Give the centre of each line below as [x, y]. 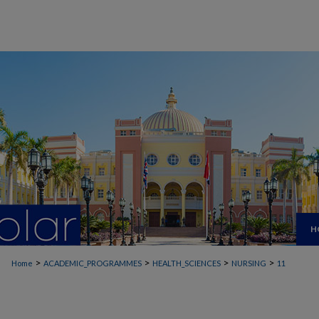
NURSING [249, 263]
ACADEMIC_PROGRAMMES [93, 263]
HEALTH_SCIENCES [187, 263]
